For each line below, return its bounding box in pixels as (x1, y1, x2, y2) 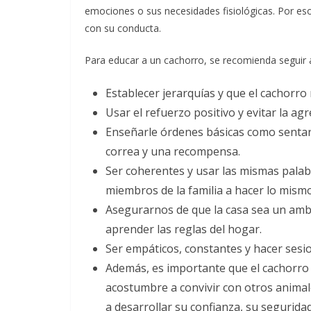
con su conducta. (85, 22, 161, 35)
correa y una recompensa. (106, 144, 240, 160)
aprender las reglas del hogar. (106, 221, 262, 237)
